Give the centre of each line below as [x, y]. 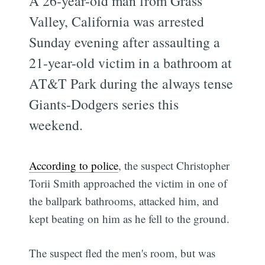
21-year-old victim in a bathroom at [131, 62]
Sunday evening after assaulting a [125, 42]
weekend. [56, 125]
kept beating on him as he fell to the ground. [130, 218]
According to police [74, 165]
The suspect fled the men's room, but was [122, 253]
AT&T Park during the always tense [131, 83]
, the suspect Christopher [174, 165]
